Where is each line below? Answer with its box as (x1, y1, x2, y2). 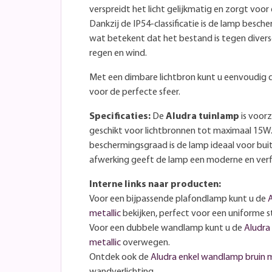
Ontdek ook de (89, 252, 151, 262)
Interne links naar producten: (89, 179, 221, 189)
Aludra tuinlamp (166, 111, 239, 121)
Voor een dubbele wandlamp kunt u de (89, 223, 244, 233)
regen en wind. (89, 48, 147, 58)
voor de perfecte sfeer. (89, 87, 180, 97)
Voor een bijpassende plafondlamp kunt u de (89, 194, 268, 204)
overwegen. (121, 237, 170, 248)
